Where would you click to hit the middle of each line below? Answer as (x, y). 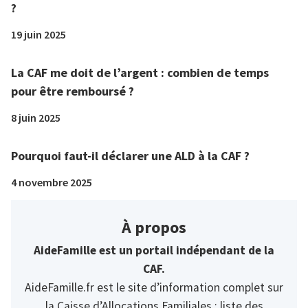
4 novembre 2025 (52, 183)
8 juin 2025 (36, 118)
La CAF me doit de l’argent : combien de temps (140, 73)
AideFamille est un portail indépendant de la (154, 251)
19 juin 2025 (38, 35)
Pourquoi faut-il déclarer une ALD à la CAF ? (130, 156)
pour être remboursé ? (73, 91)
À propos (154, 228)
